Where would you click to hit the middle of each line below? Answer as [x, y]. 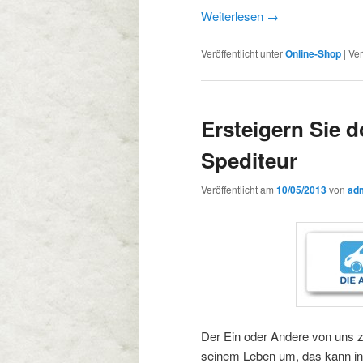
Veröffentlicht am [239, 190]
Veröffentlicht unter [242, 53]
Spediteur [249, 160]
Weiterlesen [234, 16]
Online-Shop [313, 53]
